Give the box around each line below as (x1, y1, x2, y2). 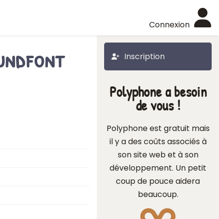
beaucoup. (137, 189, 178, 200)
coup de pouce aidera (116, 175, 200, 187)
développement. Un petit (109, 162, 206, 174)
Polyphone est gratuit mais (106, 123, 210, 134)
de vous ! (135, 96, 180, 115)
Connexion (149, 19, 190, 30)
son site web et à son (117, 149, 198, 160)
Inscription (124, 51, 165, 62)
